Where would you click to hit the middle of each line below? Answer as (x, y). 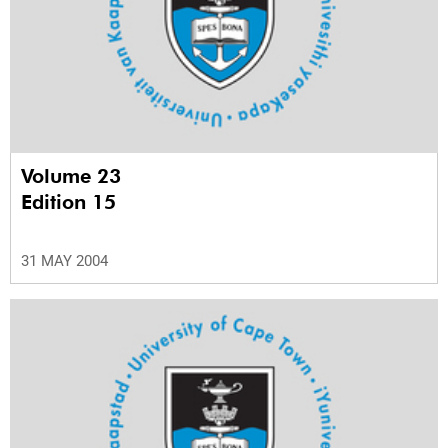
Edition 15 (68, 202)
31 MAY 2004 (64, 261)
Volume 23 (74, 176)
